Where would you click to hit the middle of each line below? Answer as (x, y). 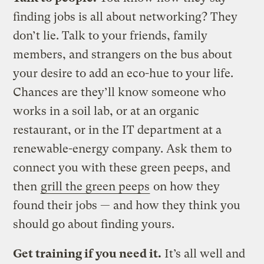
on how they (185, 186)
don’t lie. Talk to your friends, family (110, 35)
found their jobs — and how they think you (127, 205)
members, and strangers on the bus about (123, 54)
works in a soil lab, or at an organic (106, 111)
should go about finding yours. (94, 224)
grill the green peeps (95, 186)
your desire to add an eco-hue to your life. (123, 73)
